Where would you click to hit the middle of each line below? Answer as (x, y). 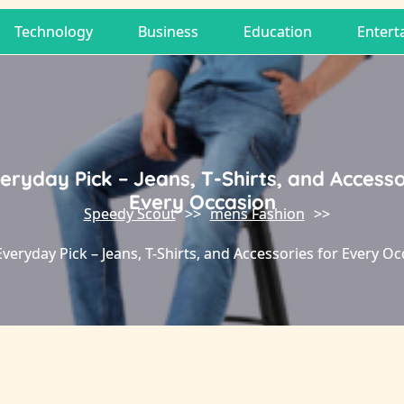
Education (277, 32)
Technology (53, 32)
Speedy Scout (129, 214)
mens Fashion (257, 214)
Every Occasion (202, 202)
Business (168, 32)
